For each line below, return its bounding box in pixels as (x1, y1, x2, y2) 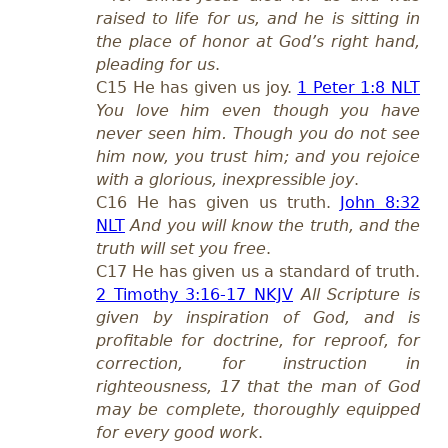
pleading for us (96, 55, 215, 75)
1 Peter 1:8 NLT (297, 78, 421, 98)
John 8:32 (340, 193, 421, 213)
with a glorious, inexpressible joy (96, 170, 354, 190)
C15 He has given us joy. (96, 78, 298, 98)
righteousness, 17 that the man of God (96, 377, 420, 397)
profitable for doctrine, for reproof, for (96, 331, 420, 351)
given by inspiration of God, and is (96, 308, 420, 328)
